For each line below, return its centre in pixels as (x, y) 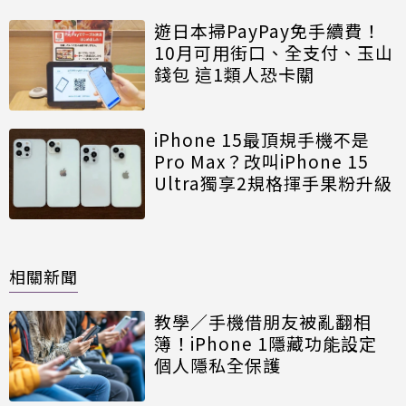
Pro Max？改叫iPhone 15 (261, 161)
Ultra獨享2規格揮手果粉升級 (273, 183)
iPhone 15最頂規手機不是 (262, 140)
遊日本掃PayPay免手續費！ (267, 31)
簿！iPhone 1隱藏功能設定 (266, 343)
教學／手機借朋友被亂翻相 (263, 322)
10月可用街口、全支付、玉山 (274, 53)
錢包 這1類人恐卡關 (234, 74)
